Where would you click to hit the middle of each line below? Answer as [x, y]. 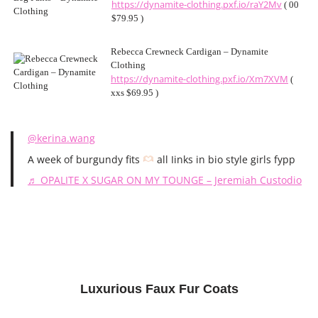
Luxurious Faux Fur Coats [159, 289]
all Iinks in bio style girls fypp [224, 159]
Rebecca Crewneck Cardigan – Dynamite [190, 52]
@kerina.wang [61, 138]
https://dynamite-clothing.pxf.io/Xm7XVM [199, 79]
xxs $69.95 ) [135, 93]
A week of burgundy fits [85, 159]
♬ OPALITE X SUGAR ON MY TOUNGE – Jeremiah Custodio [165, 180]
